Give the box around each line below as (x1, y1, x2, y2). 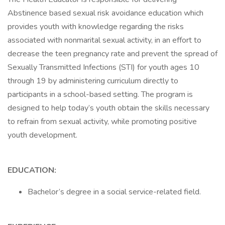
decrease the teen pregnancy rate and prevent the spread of (8, 48, 217, 59)
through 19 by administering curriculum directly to (8, 75, 178, 86)
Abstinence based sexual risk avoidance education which (8, 8, 203, 19)
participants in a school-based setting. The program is (8, 89, 193, 100)
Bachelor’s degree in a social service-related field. (28, 186, 201, 197)
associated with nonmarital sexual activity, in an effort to (8, 35, 201, 46)
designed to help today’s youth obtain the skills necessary (8, 102, 209, 114)
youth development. (8, 130, 77, 141)
